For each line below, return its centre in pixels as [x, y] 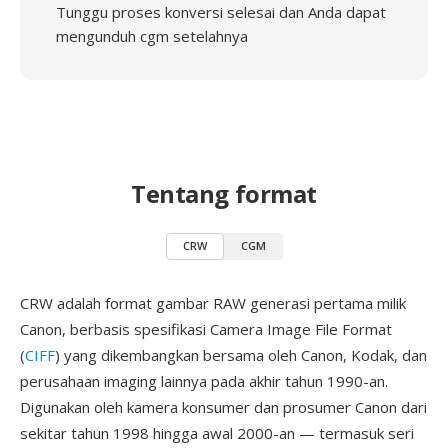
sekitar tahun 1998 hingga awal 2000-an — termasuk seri [217, 433]
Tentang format [224, 193]
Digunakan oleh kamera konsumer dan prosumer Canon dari [223, 407]
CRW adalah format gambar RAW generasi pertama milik [213, 303]
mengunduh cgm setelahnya [152, 36]
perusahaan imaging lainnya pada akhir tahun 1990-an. [204, 381]
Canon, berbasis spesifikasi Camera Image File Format [206, 329]
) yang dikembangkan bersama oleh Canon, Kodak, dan [241, 355]
